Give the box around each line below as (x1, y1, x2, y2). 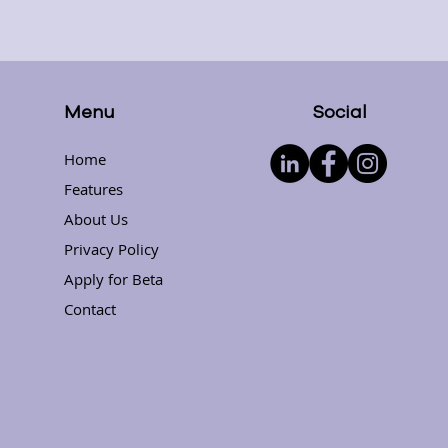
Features (64, 179, 124, 199)
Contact (64, 299, 117, 319)
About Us (64, 209, 129, 229)
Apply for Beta (64, 269, 164, 289)
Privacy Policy (64, 239, 160, 259)
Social (312, 100, 368, 124)
